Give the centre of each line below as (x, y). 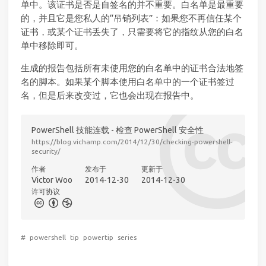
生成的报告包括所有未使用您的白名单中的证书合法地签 (132, 68)
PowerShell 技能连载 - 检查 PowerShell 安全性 (117, 130)
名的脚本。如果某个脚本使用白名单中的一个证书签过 (128, 82)
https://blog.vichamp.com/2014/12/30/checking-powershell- (132, 142)
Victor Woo (52, 180)
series (127, 237)
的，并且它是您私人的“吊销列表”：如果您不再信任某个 (131, 18)
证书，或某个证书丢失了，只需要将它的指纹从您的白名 (132, 31)
